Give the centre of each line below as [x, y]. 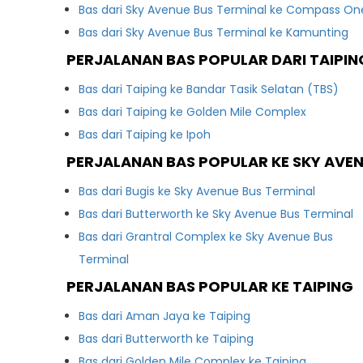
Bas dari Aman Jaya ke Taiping [165, 316]
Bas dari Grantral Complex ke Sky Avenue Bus [206, 237]
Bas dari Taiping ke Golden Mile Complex [193, 112]
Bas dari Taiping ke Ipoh [145, 135]
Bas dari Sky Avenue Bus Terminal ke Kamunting [214, 32]
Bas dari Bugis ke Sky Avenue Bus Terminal [197, 191]
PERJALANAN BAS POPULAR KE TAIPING [210, 286]
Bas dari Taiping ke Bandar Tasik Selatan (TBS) [209, 89]
